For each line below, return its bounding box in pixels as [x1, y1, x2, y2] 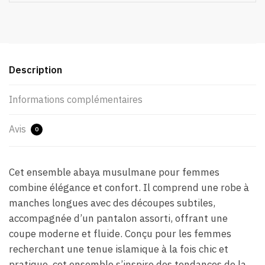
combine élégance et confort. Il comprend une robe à [9, 181, 249, 195]
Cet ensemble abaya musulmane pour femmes [9, 166, 219, 179]
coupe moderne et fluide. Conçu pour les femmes [9, 227, 231, 241]
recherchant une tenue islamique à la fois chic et [9, 243, 228, 256]
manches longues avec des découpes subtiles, [9, 196, 215, 210]
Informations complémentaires [9, 93, 143, 106]
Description [9, 64, 62, 76]
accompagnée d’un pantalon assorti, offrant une [9, 212, 228, 225]
